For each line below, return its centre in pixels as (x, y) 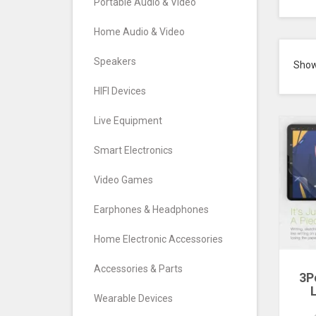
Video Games (123, 180)
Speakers (115, 62)
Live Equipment (128, 121)
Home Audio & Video (139, 32)
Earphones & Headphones (151, 210)
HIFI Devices (120, 91)
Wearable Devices (133, 299)
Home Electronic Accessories (158, 239)
